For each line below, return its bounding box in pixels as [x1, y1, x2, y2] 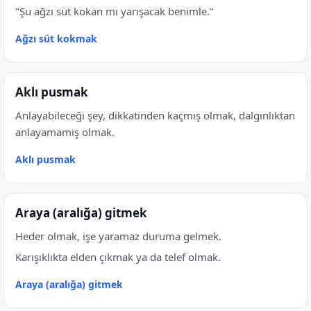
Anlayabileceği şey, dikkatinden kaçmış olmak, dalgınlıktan [15, 108, 295, 122]
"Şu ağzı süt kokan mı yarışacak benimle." [15, 4, 214, 18]
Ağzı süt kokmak [15, 32, 97, 45]
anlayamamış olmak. [15, 125, 115, 139]
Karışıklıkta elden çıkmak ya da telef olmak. [15, 250, 221, 264]
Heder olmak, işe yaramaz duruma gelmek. [15, 229, 221, 243]
